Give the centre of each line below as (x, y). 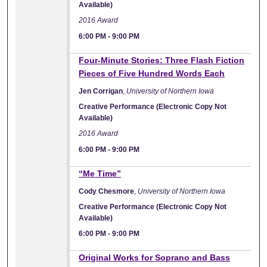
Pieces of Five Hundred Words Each (152, 73)
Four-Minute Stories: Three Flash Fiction (162, 60)
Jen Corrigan (101, 91)
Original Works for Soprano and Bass (155, 257)
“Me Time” (100, 173)
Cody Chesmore (107, 191)
